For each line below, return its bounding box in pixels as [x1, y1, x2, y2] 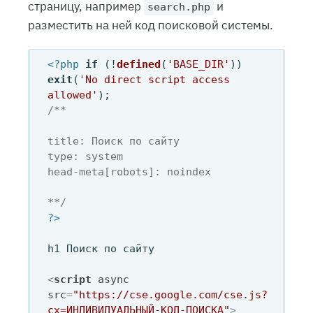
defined [117, 57, 161, 71]
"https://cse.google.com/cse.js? [73, 288, 268, 301]
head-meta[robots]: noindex [48, 165, 211, 178]
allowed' [48, 88, 98, 101]
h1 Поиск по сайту [48, 242, 154, 255]
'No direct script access [79, 73, 230, 86]
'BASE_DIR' [167, 57, 230, 71]
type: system [48, 150, 123, 163]
